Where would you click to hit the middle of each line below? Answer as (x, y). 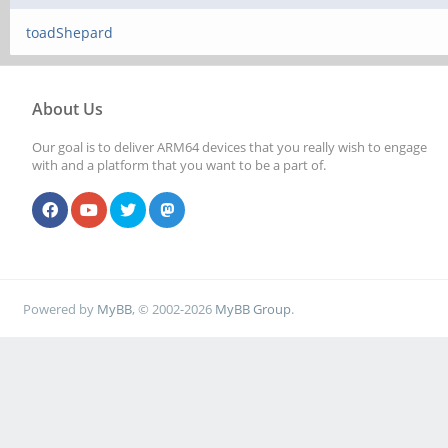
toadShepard (70, 32)
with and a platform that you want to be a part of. (179, 165)
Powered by (60, 308)
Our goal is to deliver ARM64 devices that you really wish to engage (229, 147)
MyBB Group (253, 308)
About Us (67, 109)
